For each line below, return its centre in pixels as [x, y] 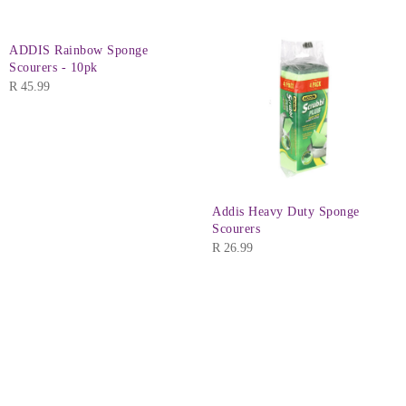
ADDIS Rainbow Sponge [78, 50]
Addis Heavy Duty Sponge [286, 212]
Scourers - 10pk [53, 67]
